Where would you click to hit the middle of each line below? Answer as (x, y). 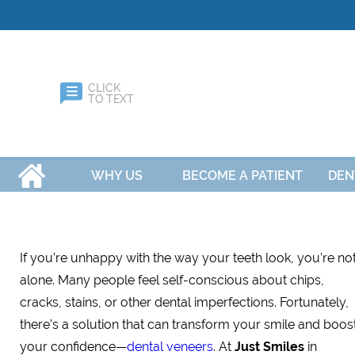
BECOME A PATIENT (243, 176)
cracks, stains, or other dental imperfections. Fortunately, (184, 302)
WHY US (116, 176)
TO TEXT (111, 99)
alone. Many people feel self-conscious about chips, (172, 280)
